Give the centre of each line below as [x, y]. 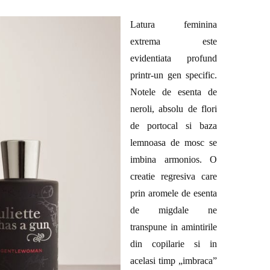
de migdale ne [174, 210]
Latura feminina [174, 24]
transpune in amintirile [174, 227]
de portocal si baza [174, 125]
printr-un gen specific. [174, 75]
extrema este [174, 41]
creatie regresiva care [174, 176]
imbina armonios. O [174, 159]
